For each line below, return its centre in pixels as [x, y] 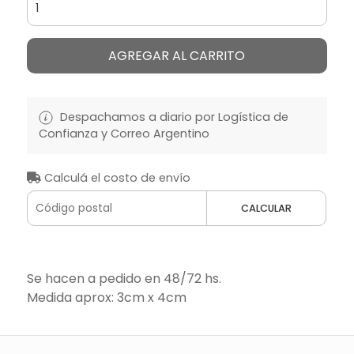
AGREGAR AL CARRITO [177, 55]
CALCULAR [267, 208]
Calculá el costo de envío [115, 177]
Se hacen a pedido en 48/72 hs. [124, 278]
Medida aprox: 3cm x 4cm [106, 297]
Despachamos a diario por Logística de [172, 117]
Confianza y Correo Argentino [124, 133]
